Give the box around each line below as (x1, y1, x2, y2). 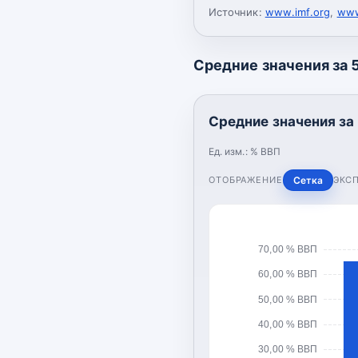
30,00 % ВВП (258, 343, 317, 355)
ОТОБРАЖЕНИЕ (209, 173, 283, 185)
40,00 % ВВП (258, 318, 317, 330)
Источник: (209, 5, 262, 18)
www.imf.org (265, 5, 331, 18)
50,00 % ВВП (258, 293, 317, 304)
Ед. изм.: (209, 145, 250, 157)
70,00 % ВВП (258, 243, 317, 255)
